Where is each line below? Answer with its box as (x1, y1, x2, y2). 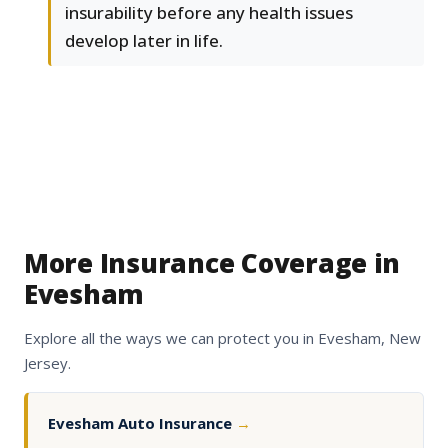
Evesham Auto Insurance (48, 413, 236, 434)
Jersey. (24, 353, 71, 374)
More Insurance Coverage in (24, 245, 401, 282)
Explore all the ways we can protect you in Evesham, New (24, 328, 421, 349)
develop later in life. (65, 29, 223, 53)
